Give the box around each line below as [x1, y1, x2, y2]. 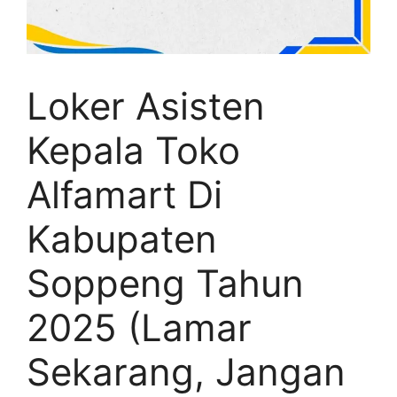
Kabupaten [27, 215, 217, 261]
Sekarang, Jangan [27, 348, 346, 394]
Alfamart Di [27, 171, 222, 217]
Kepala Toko [27, 127, 240, 173]
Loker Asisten [27, 82, 265, 128]
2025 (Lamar [27, 304, 252, 350]
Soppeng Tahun [27, 260, 304, 306]
